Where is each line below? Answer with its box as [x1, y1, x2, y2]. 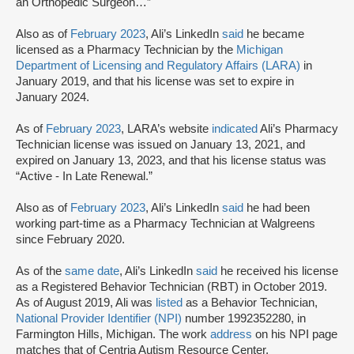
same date [65, 265, 119, 277]
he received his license [217, 265, 338, 277]
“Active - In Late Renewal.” [16, 170, 153, 183]
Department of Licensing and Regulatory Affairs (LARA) [16, 59, 303, 72]
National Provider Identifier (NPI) [16, 312, 182, 325]
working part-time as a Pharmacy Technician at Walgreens [16, 217, 315, 230]
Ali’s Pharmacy [258, 122, 338, 135]
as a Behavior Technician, [183, 296, 318, 309]
